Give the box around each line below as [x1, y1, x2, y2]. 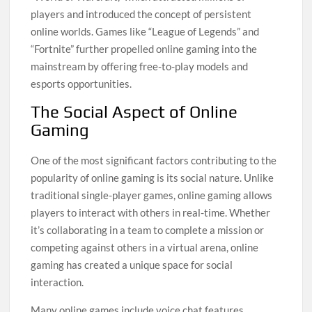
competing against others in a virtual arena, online [31, 241, 259, 253]
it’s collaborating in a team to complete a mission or [31, 224, 265, 236]
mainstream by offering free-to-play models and [31, 60, 249, 72]
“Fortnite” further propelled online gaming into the [31, 42, 258, 55]
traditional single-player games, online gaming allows [31, 189, 273, 201]
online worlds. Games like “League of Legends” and [31, 25, 260, 38]
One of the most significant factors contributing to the [31, 154, 277, 166]
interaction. [31, 276, 84, 288]
